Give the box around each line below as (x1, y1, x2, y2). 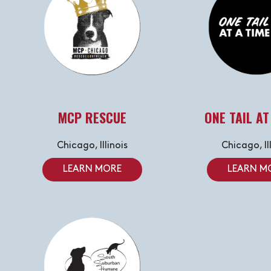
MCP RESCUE (57, 108, 126, 128)
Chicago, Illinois (56, 141, 128, 151)
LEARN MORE (62, 165, 122, 175)
